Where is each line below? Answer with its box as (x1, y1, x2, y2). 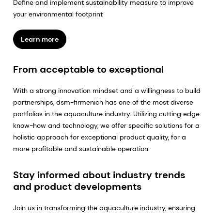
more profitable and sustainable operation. (13, 144, 150, 154)
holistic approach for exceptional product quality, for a (13, 133, 186, 142)
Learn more (20, 35, 59, 44)
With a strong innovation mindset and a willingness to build (13, 86, 201, 95)
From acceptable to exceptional (13, 63, 164, 76)
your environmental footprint (13, 10, 103, 19)
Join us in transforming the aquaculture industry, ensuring (13, 203, 195, 213)
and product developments (13, 180, 142, 193)
